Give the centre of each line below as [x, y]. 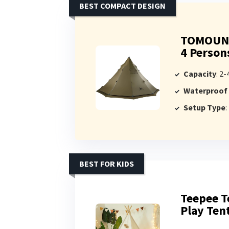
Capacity [200, 73]
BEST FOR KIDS [107, 163]
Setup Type [204, 107]
